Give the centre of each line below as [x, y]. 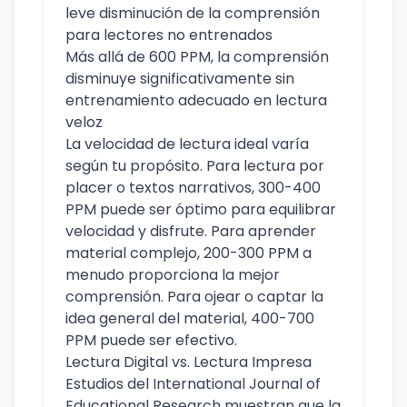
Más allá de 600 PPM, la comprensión [197, 57]
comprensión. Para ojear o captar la [194, 297]
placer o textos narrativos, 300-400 [193, 188]
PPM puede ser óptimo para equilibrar [201, 209]
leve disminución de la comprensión [193, 13]
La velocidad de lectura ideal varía [187, 144]
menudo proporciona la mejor [173, 275]
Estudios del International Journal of [193, 384]
